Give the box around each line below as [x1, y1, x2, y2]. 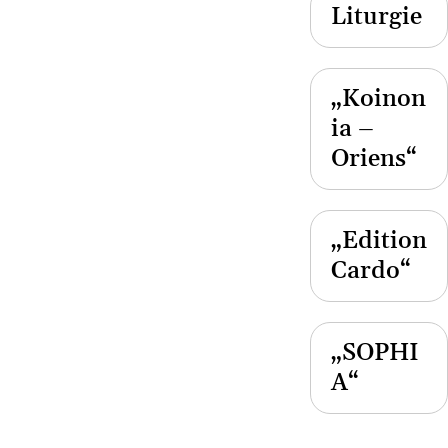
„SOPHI [331, 338, 419, 369]
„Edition [331, 226, 427, 257]
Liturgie [331, 2, 422, 33]
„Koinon [331, 84, 426, 115]
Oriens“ [331, 144, 417, 175]
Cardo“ [331, 256, 411, 287]
